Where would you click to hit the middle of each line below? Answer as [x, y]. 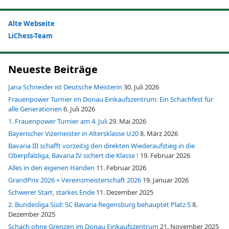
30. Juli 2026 [141, 87]
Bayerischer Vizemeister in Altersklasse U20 [73, 133]
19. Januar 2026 [166, 180]
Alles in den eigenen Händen [51, 167]
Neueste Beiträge [53, 69]
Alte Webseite [31, 23]
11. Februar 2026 [121, 167]
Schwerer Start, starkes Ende [51, 192]
